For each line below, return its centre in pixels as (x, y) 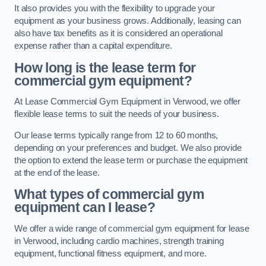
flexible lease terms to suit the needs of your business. (117, 114)
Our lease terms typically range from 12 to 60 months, (116, 135)
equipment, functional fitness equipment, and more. (110, 253)
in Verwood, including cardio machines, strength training (119, 241)
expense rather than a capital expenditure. (93, 46)
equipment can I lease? (85, 208)
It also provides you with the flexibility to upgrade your (115, 9)
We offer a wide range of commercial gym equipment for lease (132, 228)
